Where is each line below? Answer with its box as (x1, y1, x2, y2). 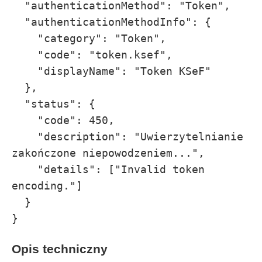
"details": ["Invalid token (12, 163, 37, 176)
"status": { (12, 98, 25, 111)
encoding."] (12, 180, 82, 192)
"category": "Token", (12, 32, 37, 45)
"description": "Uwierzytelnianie (12, 130, 37, 143)
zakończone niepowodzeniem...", (12, 147, 205, 160)
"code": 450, (12, 114, 37, 127)
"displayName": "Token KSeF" (12, 65, 37, 78)
